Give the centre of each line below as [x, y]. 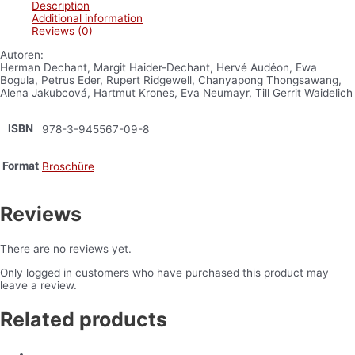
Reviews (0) [62, 31]
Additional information [87, 19]
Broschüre [68, 167]
